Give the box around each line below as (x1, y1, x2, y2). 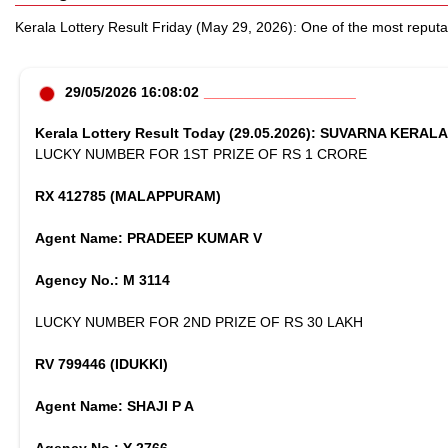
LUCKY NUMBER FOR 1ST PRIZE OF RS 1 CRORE (35, 146, 367, 162)
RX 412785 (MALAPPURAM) (35, 188, 221, 204)
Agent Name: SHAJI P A (35, 398, 194, 414)
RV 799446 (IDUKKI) (35, 356, 168, 372)
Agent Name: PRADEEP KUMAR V (35, 230, 262, 246)
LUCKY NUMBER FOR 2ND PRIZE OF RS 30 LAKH (35, 314, 363, 330)
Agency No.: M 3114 (35, 272, 170, 288)
